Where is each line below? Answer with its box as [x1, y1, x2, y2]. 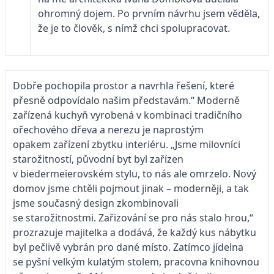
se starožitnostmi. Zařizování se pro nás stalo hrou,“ [13, 210, 253, 224]
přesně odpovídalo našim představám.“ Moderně [13, 93, 240, 107]
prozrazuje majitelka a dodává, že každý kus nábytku [13, 225, 256, 239]
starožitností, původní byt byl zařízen [13, 152, 183, 166]
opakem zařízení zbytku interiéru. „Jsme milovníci [13, 137, 240, 151]
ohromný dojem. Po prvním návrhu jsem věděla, [38, 6, 260, 20]
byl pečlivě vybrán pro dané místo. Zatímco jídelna [13, 240, 243, 254]
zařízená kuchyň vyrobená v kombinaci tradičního [13, 108, 242, 122]
